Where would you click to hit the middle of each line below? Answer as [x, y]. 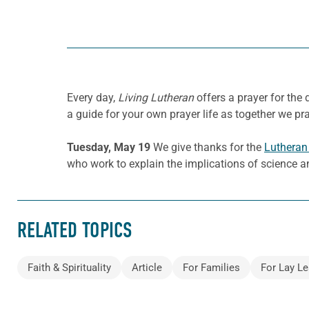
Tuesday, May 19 [110, 147]
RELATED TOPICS [74, 230]
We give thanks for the [209, 147]
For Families [211, 268]
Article [147, 268]
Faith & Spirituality [69, 268]
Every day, [92, 97]
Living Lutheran [156, 97]
